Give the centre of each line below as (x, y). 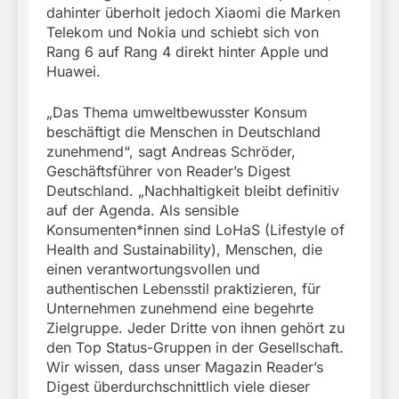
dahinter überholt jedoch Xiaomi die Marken (193, 13)
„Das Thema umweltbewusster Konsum (177, 113)
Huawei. (73, 72)
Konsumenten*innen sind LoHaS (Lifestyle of (195, 230)
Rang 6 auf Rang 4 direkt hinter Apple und (187, 52)
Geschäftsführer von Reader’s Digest (168, 171)
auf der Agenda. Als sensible (142, 211)
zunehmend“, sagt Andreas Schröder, (171, 152)
